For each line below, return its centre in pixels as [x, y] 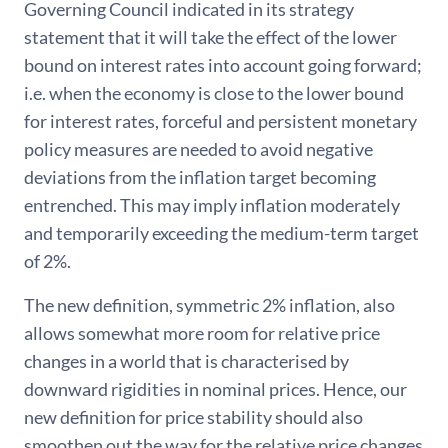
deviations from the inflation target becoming [200, 177]
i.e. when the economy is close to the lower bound [214, 93]
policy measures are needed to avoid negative [198, 149]
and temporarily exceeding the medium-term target [221, 233]
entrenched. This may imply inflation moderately [212, 205]
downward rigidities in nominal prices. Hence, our [215, 389]
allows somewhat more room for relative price [202, 333]
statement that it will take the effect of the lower [210, 37]
